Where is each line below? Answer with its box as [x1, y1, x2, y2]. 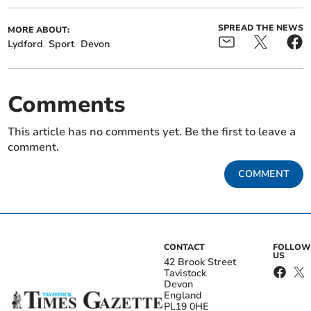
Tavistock [164, 267, 206, 280]
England [164, 289, 202, 303]
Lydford [8, 37, 44, 51]
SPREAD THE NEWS [217, 22, 303, 34]
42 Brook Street [164, 255, 236, 269]
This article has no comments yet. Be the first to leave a [8, 124, 296, 140]
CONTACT [164, 242, 205, 253]
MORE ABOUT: [8, 24, 70, 36]
